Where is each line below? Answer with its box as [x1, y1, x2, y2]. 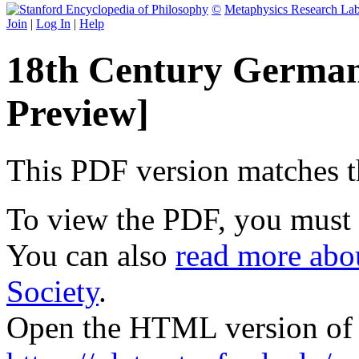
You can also [6, 237, 175, 272]
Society [6, 273, 99, 309]
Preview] [6, 92, 149, 135]
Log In [36, 17, 71, 30]
